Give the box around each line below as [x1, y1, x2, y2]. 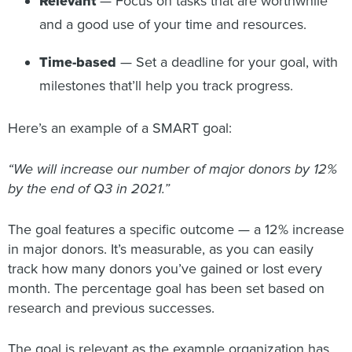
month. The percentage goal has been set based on [8, 279, 324, 297]
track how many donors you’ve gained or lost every [8, 259, 322, 277]
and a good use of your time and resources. [39, 15, 306, 33]
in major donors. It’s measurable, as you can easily [8, 240, 313, 258]
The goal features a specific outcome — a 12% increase [8, 220, 344, 238]
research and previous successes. [8, 299, 214, 317]
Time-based [39, 53, 116, 71]
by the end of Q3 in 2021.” [8, 179, 170, 197]
